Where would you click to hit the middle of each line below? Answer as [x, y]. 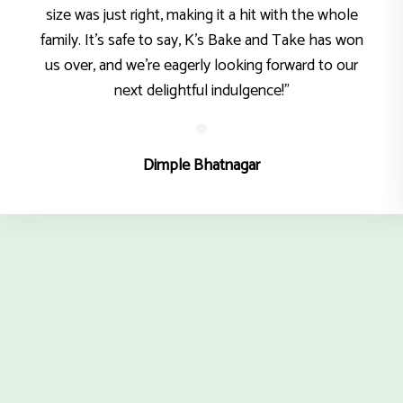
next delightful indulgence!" [201, 91]
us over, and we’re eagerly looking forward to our [201, 66]
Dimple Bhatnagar [201, 166]
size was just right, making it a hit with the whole [201, 15]
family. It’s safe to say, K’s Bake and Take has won [201, 40]
